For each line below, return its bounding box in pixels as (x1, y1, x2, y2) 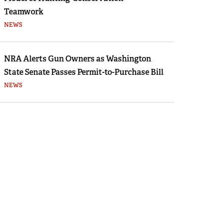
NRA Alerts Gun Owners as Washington (3, 54, 151, 64)
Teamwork (3, 6, 44, 17)
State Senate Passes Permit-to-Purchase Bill (3, 67, 164, 77)
